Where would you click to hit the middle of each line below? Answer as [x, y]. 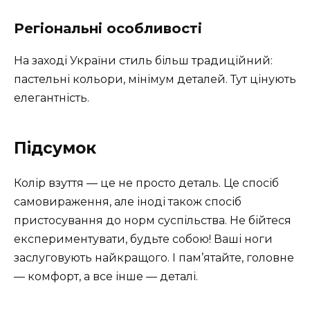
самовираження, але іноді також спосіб [128, 201]
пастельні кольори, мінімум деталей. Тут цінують [155, 79]
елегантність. [52, 98]
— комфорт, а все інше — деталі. [106, 276]
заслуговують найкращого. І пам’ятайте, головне [154, 257]
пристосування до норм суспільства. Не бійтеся [153, 220]
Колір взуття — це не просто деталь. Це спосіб [146, 183]
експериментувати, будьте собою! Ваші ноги [143, 239]
